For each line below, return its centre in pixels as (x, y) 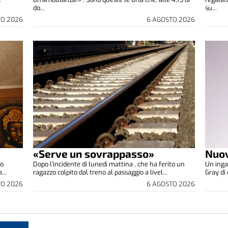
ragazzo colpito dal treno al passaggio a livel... (101, 173)
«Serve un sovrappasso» (94, 154)
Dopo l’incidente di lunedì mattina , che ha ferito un (109, 164)
